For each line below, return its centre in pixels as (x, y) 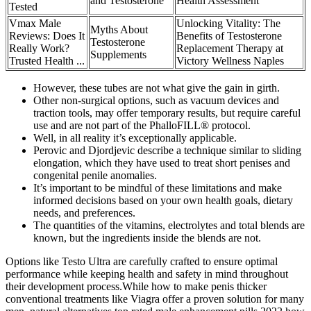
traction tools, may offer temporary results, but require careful (167, 112)
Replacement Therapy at (230, 48)
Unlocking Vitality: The (228, 23)
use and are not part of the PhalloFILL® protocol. (142, 125)
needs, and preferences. (84, 212)
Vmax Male (35, 23)
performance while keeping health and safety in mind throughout (147, 274)
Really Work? (39, 48)
